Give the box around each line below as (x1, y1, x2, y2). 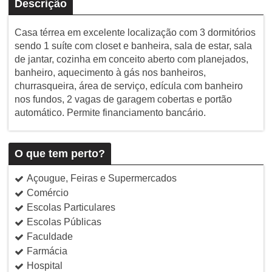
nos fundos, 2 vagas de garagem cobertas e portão (14, 93, 232, 104)
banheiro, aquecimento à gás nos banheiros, (14, 67, 206, 78)
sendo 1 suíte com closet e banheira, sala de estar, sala (14, 40, 252, 51)
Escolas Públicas (26, 216, 101, 227)
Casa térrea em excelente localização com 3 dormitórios (14, 27, 256, 38)
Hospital (26, 260, 63, 271)
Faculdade (26, 231, 73, 242)
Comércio (26, 187, 69, 198)
